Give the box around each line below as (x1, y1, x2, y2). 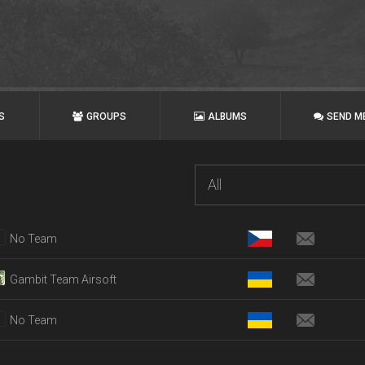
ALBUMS (207, 111, 247, 122)
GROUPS (86, 111, 127, 122)
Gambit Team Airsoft (10, 273, 117, 286)
